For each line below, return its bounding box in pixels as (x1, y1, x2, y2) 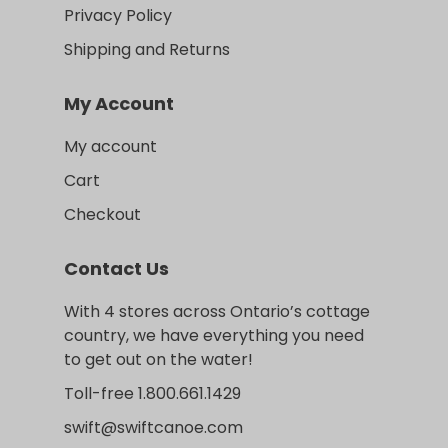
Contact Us (64, 255, 169, 281)
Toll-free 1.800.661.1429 (64, 381, 241, 405)
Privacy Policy (64, 3, 172, 27)
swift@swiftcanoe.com (64, 415, 243, 439)
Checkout (64, 202, 141, 226)
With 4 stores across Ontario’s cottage (64, 299, 370, 323)
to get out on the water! (64, 347, 253, 371)
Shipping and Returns (64, 37, 230, 61)
